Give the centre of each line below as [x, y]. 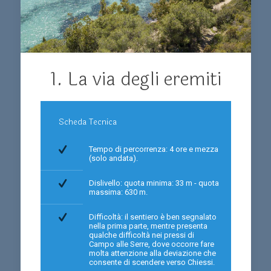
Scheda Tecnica [87, 122]
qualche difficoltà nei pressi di [141, 235]
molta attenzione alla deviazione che [152, 253]
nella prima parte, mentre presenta [148, 226]
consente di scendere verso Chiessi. [152, 262]
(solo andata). [113, 158]
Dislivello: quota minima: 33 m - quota [154, 183]
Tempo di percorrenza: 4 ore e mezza [153, 149]
